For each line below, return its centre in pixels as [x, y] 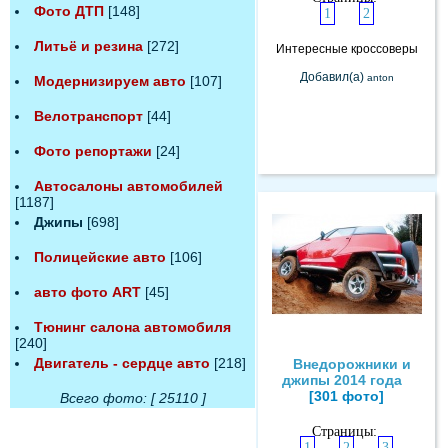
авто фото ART [87, 292]
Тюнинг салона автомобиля [132, 327]
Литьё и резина [88, 46]
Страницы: [346, 431]
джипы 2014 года [341, 379]
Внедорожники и [351, 363]
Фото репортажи [93, 151]
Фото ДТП [69, 11]
